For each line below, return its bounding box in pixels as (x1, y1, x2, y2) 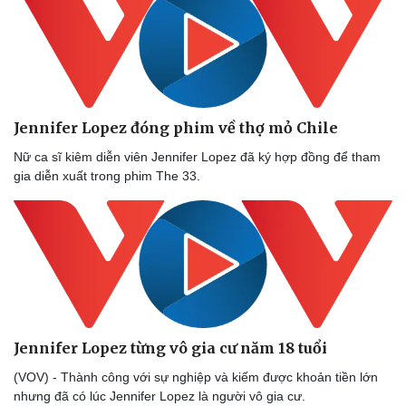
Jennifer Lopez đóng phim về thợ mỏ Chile (14, 118, 338, 137)
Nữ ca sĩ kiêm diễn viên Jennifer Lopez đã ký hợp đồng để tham (14, 149, 381, 164)
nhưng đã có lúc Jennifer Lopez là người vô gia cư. (14, 388, 305, 403)
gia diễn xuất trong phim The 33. (14, 168, 200, 183)
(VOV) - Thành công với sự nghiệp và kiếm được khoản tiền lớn (14, 369, 378, 384)
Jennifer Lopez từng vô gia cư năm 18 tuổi (14, 338, 327, 357)
